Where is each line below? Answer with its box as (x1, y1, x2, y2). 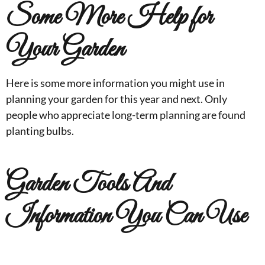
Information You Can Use (6, 199, 247, 233)
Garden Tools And (6, 167, 170, 201)
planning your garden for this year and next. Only (6, 92, 227, 105)
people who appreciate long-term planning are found (6, 108, 245, 121)
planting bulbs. (6, 124, 74, 137)
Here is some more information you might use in (6, 76, 225, 89)
